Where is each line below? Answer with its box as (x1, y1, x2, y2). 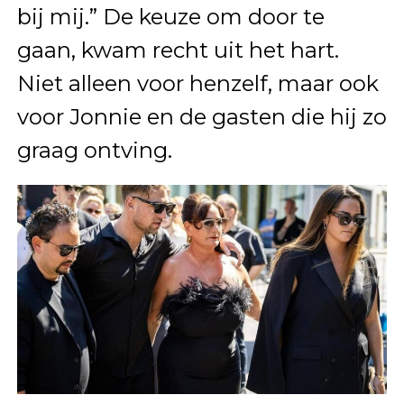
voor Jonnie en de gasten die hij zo (16, 103, 387, 130)
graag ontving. (16, 136, 172, 163)
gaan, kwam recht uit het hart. (16, 36, 339, 63)
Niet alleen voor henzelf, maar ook (16, 69, 379, 96)
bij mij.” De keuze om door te (16, 3, 325, 30)
